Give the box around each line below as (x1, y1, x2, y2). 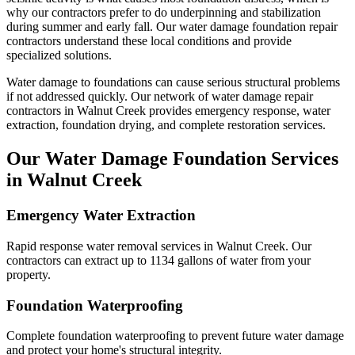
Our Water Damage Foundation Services (6, 148, 338, 170)
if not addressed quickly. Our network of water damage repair (6, 90, 313, 104)
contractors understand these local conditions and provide (6, 34, 292, 48)
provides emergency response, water (146, 104, 330, 118)
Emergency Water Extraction (6, 207, 196, 224)
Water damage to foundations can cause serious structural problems (6, 75, 340, 90)
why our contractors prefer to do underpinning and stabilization (6, 6, 321, 20)
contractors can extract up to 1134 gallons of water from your (6, 253, 311, 267)
